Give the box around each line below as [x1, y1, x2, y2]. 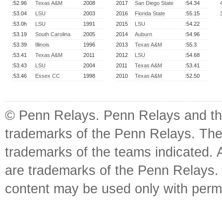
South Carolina [35, 31, 70, 37]
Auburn [135, 31, 152, 37]
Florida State [135, 10, 165, 16]
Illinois [35, 42, 50, 48]
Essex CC [35, 73, 60, 79]
